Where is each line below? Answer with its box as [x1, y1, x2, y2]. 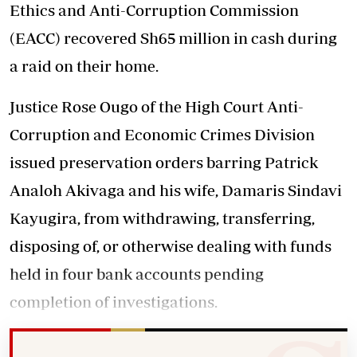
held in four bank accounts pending [10, 265, 264, 283]
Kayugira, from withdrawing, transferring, [10, 209, 315, 227]
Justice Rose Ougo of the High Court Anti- [10, 97, 304, 116]
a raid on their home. [10, 57, 159, 75]
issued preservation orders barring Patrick [10, 153, 318, 171]
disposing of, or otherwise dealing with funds [10, 237, 331, 255]
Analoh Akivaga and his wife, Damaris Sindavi [10, 181, 342, 199]
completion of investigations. [10, 292, 218, 311]
